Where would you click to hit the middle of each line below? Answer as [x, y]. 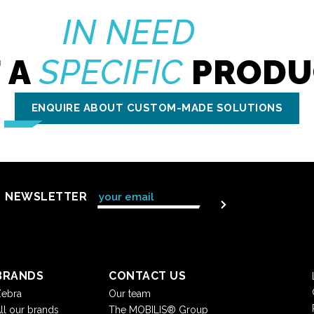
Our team [130, 294]
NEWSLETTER [46, 196]
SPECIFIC [111, 72]
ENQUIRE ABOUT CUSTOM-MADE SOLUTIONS [157, 108]
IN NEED [129, 32]
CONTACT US [147, 276]
